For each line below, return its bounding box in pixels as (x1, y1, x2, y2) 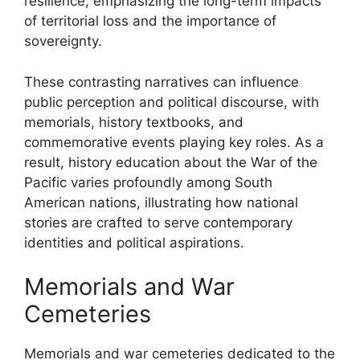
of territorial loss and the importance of (24, 13, 276, 29)
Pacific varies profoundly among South (24, 174, 272, 190)
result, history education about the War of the (24, 153, 317, 170)
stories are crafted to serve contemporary (24, 214, 292, 231)
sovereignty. (24, 33, 102, 49)
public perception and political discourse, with (24, 93, 319, 110)
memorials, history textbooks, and (24, 113, 243, 130)
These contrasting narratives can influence (24, 73, 299, 90)
